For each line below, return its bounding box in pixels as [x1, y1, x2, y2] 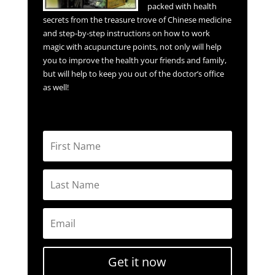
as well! [42, 82, 69, 93]
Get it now [108, 254, 167, 271]
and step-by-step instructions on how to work [42, 28, 210, 39]
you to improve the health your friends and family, [42, 55, 227, 66]
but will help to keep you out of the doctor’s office [42, 68, 224, 80]
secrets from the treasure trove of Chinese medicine [42, 14, 231, 26]
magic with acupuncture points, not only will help [42, 41, 222, 53]
